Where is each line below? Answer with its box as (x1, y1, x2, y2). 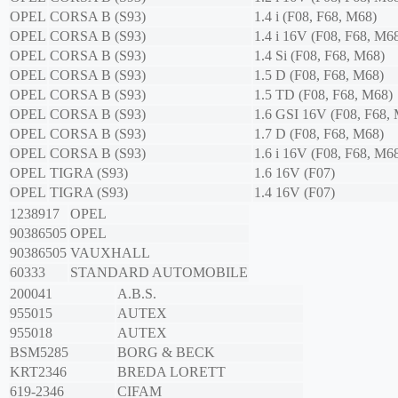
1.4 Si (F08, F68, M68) (254, 48, 385, 64)
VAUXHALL (70, 245, 150, 261)
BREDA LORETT (117, 364, 226, 380)
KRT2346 (10, 364, 67, 380)
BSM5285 (10, 345, 68, 361)
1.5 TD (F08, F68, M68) (254, 87, 393, 103)
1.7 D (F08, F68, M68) (254, 126, 384, 142)
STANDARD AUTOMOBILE (70, 265, 248, 281)
